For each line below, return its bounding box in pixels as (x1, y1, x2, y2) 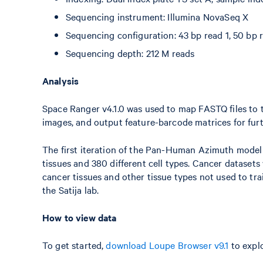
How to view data (42, 211, 117, 224)
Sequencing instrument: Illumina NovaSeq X (66, 10, 249, 23)
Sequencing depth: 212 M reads (66, 46, 195, 59)
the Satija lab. (42, 183, 99, 196)
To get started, (42, 238, 106, 251)
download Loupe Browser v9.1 (106, 238, 229, 251)
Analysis (42, 74, 79, 87)
